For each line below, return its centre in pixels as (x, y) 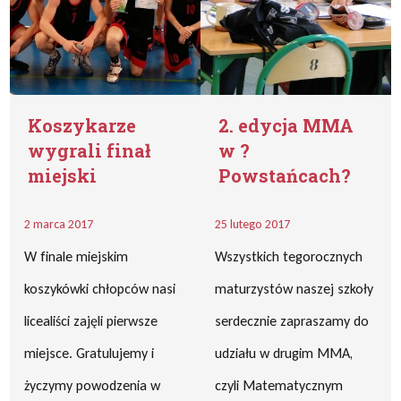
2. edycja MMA (286, 125)
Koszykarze (82, 125)
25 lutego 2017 (252, 224)
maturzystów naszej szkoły (294, 289)
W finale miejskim (77, 256)
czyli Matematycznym (279, 385)
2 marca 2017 (59, 224)
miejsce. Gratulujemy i (90, 353)
